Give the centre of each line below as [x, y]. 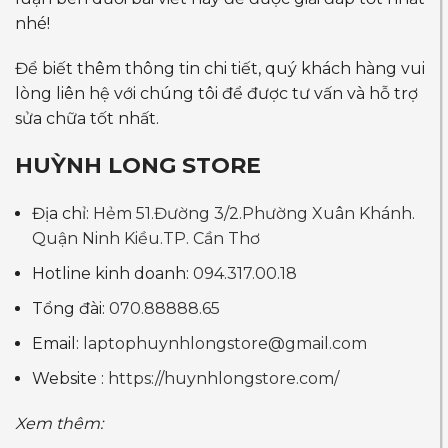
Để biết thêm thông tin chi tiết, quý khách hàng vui [220, 69]
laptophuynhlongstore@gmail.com [225, 344]
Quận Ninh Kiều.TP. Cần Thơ [146, 239]
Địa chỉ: [62, 214]
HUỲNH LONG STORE [138, 166]
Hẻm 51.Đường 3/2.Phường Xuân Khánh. [254, 214]
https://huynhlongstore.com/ [223, 379]
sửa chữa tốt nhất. [87, 119]
